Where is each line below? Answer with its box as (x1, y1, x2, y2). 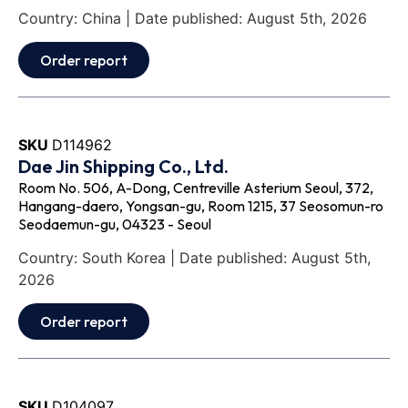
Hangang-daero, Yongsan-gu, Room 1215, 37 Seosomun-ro (18, 197, 383, 216)
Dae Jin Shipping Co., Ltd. (18, 155, 229, 178)
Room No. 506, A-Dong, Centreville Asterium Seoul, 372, (18, 178, 373, 198)
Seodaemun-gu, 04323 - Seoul (18, 215, 211, 234)
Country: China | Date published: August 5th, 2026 (18, 8, 367, 27)
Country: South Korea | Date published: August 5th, (18, 248, 371, 267)
